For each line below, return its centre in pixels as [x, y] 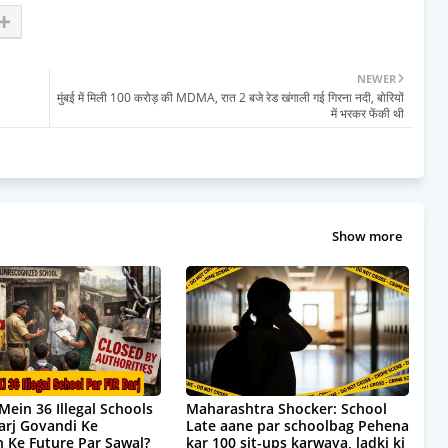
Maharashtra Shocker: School [286, 408]
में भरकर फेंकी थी [367, 113]
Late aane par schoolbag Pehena [297, 425]
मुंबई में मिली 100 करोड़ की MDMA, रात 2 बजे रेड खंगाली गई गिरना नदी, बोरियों [230, 97]
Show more [367, 236]
